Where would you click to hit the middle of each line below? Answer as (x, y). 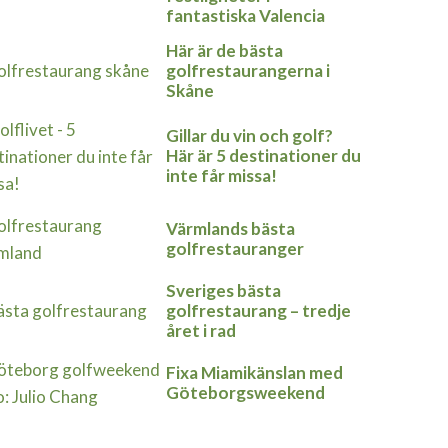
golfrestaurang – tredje (258, 310)
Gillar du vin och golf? (249, 136)
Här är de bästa (224, 50)
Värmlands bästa (230, 228)
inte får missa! (221, 176)
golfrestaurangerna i (248, 70)
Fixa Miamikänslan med (254, 372)
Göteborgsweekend (245, 392)
